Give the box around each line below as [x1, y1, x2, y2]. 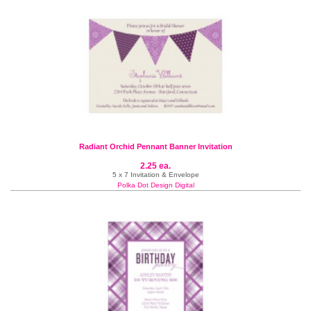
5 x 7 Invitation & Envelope [112, 171, 199, 178]
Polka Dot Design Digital [117, 181, 194, 189]
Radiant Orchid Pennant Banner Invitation [78, 142, 233, 151]
